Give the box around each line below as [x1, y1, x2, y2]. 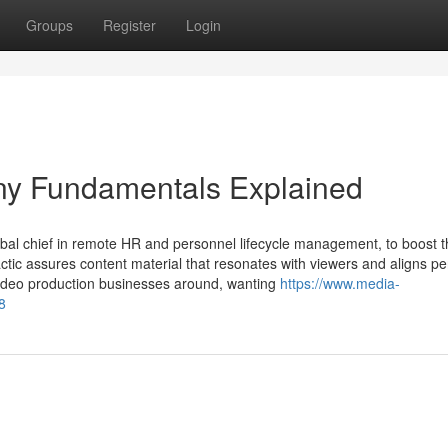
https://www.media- [280, 273, 400, 293]
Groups [26, 15, 73, 35]
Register [103, 15, 156, 35]
